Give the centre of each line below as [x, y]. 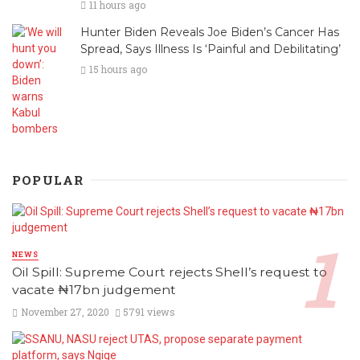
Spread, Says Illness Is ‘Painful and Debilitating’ [211, 49]
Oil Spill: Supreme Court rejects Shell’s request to [170, 272]
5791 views [149, 311]
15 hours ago [118, 70]
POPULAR [48, 180]
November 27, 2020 [65, 311]
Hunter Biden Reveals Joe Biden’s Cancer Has [210, 32]
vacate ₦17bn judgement [94, 290]
